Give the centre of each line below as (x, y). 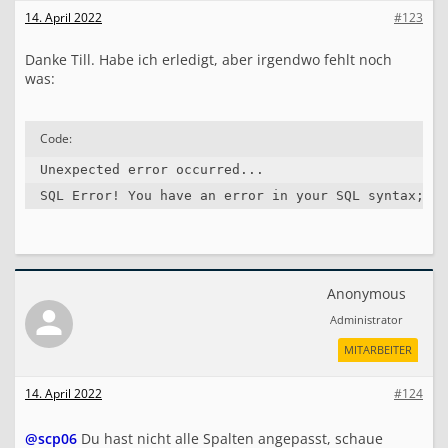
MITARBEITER (378, 349)
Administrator (366, 319)
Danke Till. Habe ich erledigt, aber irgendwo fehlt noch (208, 59)
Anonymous (366, 293)
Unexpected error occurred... (152, 169)
